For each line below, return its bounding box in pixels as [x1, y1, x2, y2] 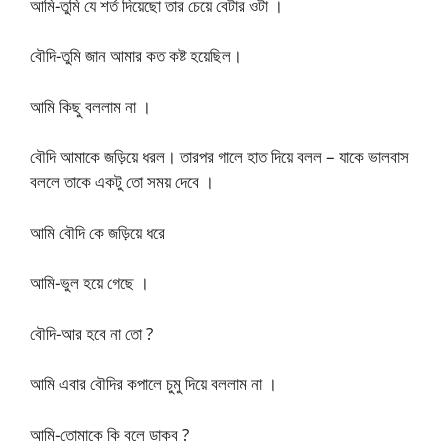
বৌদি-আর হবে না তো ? [30, 321, 153, 345]
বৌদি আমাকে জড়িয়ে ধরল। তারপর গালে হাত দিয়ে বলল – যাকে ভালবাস [30, 145, 409, 168]
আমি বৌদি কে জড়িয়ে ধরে [30, 220, 165, 244]
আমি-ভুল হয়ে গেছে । [30, 271, 149, 294]
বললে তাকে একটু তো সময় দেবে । [30, 170, 214, 193]
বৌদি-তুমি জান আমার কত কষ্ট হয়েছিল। [30, 44, 242, 67]
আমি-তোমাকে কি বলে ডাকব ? [30, 422, 189, 446]
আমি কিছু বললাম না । [30, 94, 151, 118]
